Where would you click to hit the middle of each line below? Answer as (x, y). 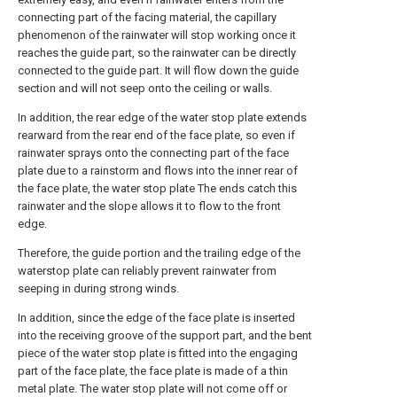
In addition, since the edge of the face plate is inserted (156, 318)
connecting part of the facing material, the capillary (147, 17)
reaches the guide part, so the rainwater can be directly (157, 53)
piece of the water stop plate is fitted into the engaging (158, 353)
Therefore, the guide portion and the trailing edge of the (159, 253)
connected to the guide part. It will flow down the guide (158, 70)
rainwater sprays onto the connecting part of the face (153, 153)
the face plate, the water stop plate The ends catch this (157, 188)
